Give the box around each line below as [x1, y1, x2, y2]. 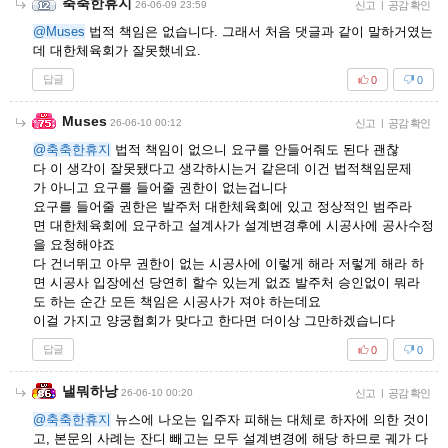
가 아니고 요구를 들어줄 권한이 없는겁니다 [33, 180, 287, 195]
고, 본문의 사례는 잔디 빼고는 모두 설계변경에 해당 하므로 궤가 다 [33, 431, 428, 446]
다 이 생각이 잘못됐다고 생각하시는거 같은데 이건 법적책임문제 [33, 161, 412, 176]
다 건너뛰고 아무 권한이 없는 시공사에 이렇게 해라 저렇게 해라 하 [33, 256, 424, 271]
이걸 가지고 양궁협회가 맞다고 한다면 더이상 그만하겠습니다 [33, 313, 395, 328]
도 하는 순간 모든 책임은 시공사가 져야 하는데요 [33, 294, 325, 309]
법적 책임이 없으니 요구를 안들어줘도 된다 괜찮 [111, 142, 399, 157]
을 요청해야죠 [33, 237, 115, 252]
